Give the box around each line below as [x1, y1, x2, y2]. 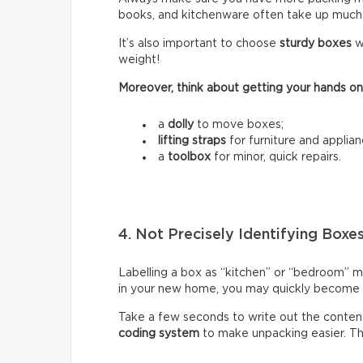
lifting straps [158, 135, 226, 147]
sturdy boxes [280, 37, 352, 49]
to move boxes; [194, 118, 284, 130]
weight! [118, 53, 160, 66]
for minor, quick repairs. [211, 151, 341, 163]
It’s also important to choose [118, 37, 280, 49]
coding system [118, 327, 199, 340]
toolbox [168, 151, 211, 163]
